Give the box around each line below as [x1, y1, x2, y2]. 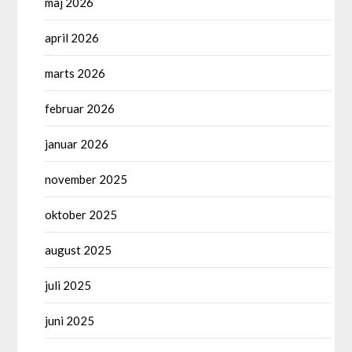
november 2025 [45, 171, 128, 186]
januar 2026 [45, 136, 109, 151]
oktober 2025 [45, 207, 118, 222]
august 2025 [45, 242, 112, 257]
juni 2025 [45, 313, 95, 328]
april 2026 [45, 30, 100, 45]
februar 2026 [45, 101, 115, 115]
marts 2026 [45, 65, 106, 80]
